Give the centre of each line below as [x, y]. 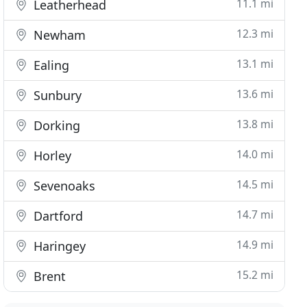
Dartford [57, 216]
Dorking [56, 125]
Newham [58, 35]
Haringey [58, 246]
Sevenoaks [63, 186]
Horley [51, 156]
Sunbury [56, 95]
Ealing [50, 65]
